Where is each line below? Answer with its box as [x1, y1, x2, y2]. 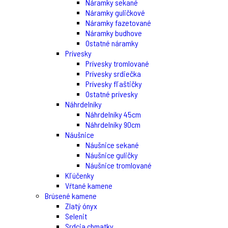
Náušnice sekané [85, 140, 139, 150]
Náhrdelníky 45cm [85, 109, 141, 119]
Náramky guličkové [85, 8, 145, 17]
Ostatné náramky [85, 38, 138, 48]
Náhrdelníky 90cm [85, 120, 140, 129]
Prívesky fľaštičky [85, 79, 142, 89]
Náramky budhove [85, 28, 142, 38]
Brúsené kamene [45, 191, 97, 201]
